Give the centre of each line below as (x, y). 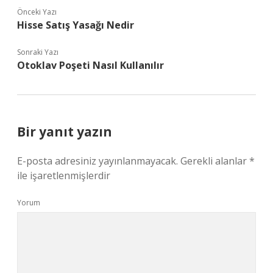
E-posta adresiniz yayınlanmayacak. (97, 161)
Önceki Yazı (37, 12)
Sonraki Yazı (38, 52)
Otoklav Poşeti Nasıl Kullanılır (90, 65)
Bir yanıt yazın (65, 132)
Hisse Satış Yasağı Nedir (76, 25)
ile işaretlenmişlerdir (64, 175)
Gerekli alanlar (215, 161)
